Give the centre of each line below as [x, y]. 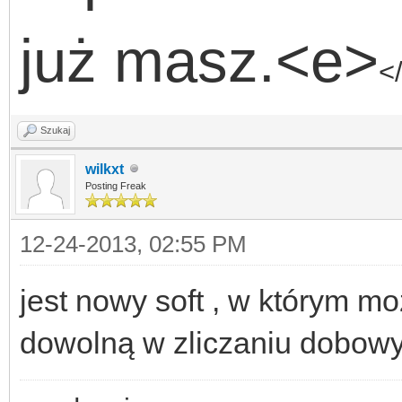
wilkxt [105, 169]
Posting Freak [116, 185]
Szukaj [55, 130]
